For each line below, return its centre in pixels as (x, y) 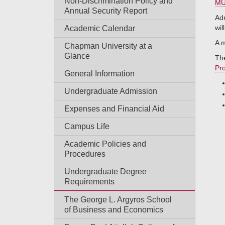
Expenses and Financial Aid (114, 109)
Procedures (85, 154)
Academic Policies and (105, 144)
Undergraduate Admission (111, 91)
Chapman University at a (108, 46)
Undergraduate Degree (105, 172)
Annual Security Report (106, 11)
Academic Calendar (100, 28)
